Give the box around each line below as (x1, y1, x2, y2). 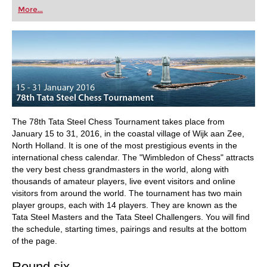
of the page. (12, 235, 57, 246)
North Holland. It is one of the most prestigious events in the (12, 140, 237, 150)
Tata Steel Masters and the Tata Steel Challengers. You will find (12, 212, 250, 222)
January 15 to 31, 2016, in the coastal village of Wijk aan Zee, (12, 128, 244, 138)
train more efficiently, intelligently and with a (18, 20, 168, 28)
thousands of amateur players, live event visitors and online (12, 176, 235, 186)
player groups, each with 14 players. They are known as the (12, 200, 237, 210)
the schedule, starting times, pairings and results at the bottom (12, 223, 247, 234)
